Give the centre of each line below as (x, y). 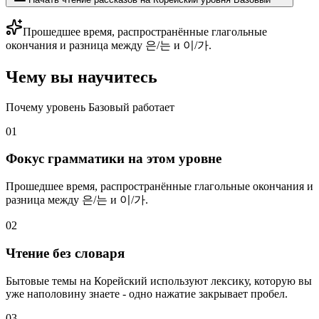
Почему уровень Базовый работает (90, 107)
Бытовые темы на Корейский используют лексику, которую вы (159, 281)
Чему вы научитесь (82, 77)
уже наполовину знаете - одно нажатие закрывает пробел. (147, 293)
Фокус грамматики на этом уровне (114, 159)
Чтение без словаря (65, 253)
